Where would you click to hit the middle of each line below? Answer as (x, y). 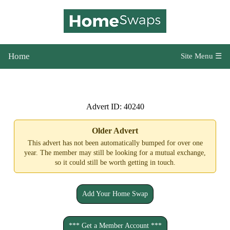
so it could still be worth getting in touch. (115, 162)
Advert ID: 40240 (115, 107)
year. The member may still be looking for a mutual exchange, (115, 153)
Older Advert (115, 131)
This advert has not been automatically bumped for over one (115, 143)
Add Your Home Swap (115, 194)
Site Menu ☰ (201, 56)
